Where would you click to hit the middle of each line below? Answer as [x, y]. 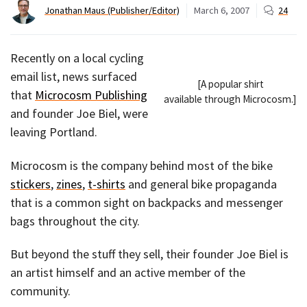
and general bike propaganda [201, 184]
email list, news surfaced [74, 77]
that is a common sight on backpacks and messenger [147, 202]
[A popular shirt [230, 84]
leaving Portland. [54, 132]
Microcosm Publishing [91, 95]
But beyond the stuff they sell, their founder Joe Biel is [149, 254]
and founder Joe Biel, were [79, 114]
